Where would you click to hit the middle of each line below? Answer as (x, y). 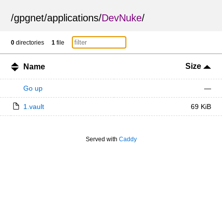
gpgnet (29, 18)
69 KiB (201, 107)
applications (73, 18)
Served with (102, 139)
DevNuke (122, 18)
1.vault (33, 107)
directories (29, 43)
